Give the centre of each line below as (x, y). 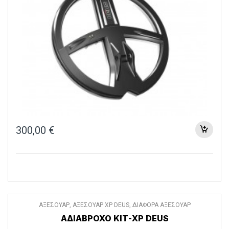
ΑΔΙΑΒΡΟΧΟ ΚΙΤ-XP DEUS (114, 219)
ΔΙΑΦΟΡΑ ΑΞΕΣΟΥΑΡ (161, 205)
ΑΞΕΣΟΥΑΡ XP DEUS (101, 205)
